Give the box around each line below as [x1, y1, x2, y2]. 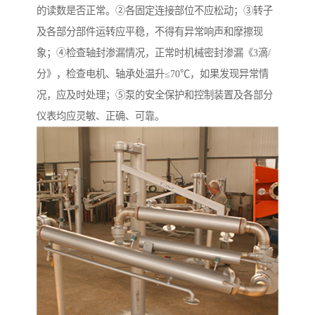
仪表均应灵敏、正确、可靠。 [37, 110, 165, 122]
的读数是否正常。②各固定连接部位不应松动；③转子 [37, 5, 273, 17]
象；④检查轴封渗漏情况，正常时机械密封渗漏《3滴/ [37, 47, 271, 59]
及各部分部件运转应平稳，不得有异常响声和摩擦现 [37, 26, 263, 38]
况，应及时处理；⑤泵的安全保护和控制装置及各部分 [37, 89, 273, 101]
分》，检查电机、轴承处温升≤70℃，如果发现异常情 [37, 68, 269, 80]
